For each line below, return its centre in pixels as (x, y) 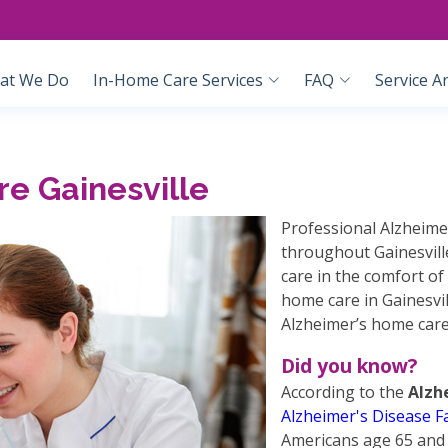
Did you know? (349, 365)
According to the (344, 392)
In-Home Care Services (178, 80)
